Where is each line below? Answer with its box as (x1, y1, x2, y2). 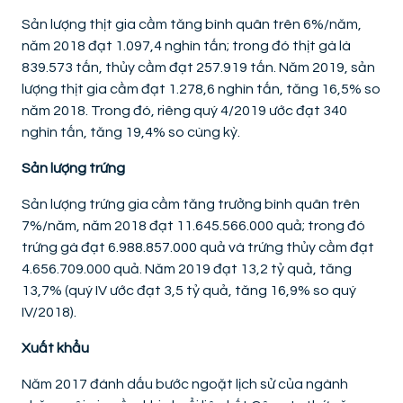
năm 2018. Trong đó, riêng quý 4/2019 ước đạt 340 (22, 103, 347, 119)
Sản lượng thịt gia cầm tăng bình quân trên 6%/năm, (22, 17, 362, 32)
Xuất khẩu (22, 341, 89, 356)
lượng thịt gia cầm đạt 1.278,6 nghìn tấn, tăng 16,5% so (22, 82, 381, 97)
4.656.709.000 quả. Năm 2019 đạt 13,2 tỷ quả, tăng (22, 262, 352, 277)
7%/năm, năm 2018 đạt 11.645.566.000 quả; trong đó (22, 219, 365, 234)
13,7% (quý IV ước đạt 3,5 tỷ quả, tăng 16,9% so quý (22, 283, 356, 299)
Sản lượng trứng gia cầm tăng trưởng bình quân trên (22, 197, 360, 212)
